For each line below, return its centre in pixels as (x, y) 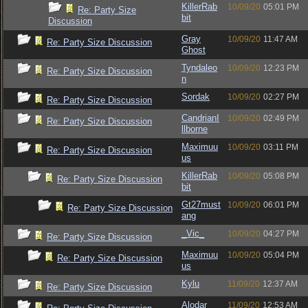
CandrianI (200, 118)
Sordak (196, 97)
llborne (195, 129)
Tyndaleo (199, 68)
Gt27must (201, 205)
